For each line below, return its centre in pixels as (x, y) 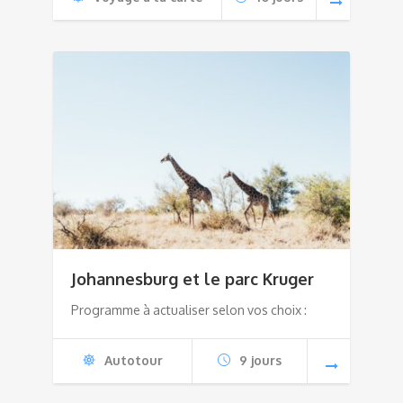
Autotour (133, 360)
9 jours (260, 360)
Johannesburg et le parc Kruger (193, 279)
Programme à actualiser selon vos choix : (189, 310)
